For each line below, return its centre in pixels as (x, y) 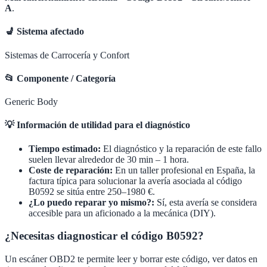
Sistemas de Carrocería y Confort (67, 55)
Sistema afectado (49, 32)
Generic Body (31, 102)
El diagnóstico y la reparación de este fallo (181, 148)
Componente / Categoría (65, 78)
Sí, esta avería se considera (207, 202)
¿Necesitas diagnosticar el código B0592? (104, 236)
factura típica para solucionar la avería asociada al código (135, 181)
